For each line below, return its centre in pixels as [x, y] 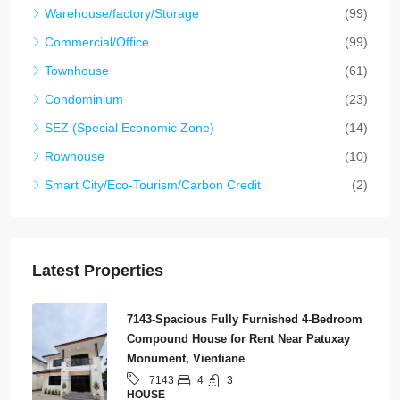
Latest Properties [98, 271]
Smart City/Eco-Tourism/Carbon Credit [153, 185]
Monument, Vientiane [186, 359]
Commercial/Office [97, 42]
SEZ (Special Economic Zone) [129, 128]
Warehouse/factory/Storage [122, 14]
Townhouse [77, 71]
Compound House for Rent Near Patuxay [238, 339]
